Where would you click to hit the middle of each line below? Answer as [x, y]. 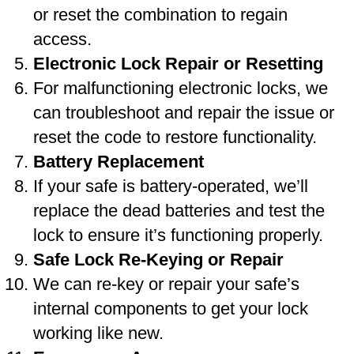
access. [62, 39]
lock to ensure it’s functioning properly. [178, 235]
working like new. [98, 333]
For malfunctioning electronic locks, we [181, 88]
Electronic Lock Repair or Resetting [178, 64]
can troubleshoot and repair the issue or [184, 113]
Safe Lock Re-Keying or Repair [158, 260]
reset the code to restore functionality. [175, 137]
